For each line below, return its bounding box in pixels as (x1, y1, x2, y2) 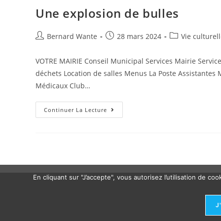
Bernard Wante (47, 32, 97, 41)
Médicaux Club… (36, 81, 90, 91)
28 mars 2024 (117, 32, 161, 41)
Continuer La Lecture (44, 106, 107, 114)
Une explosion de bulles (36, 5, 179, 22)
